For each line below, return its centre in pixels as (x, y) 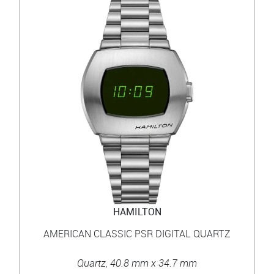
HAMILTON (137, 211)
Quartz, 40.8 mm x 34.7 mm (137, 263)
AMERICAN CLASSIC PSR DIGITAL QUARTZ (137, 233)
